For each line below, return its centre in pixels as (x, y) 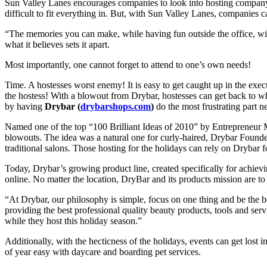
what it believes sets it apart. (57, 44)
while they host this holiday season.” (73, 221)
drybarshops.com (116, 106)
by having (25, 106)
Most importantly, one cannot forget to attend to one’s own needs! (128, 64)
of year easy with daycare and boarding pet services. (103, 252)
